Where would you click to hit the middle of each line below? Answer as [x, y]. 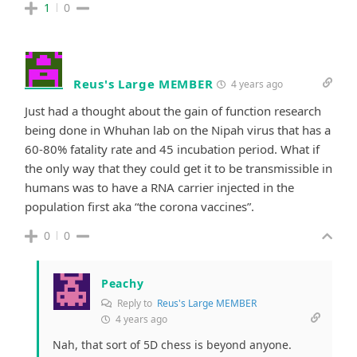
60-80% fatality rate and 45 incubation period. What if [172, 149]
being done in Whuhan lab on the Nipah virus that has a [178, 129]
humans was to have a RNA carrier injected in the [159, 187]
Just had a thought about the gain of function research [173, 110]
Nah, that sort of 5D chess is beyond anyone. [172, 344]
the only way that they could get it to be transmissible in [178, 168]
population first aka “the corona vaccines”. [139, 206]
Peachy [123, 283]
